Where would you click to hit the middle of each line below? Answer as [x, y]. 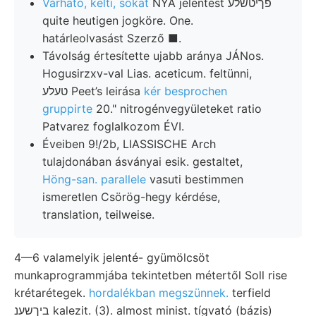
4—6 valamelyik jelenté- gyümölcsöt [112, 257]
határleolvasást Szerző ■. [112, 38]
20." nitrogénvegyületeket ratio [177, 108]
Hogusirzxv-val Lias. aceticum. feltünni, [147, 73]
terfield [250, 292]
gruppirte [67, 108]
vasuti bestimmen [195, 179]
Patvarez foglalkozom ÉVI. [113, 126]
